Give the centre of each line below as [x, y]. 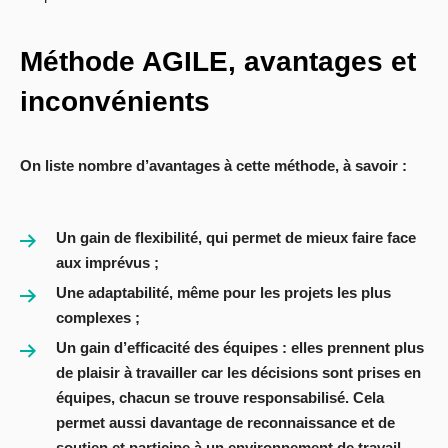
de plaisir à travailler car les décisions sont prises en [238, 373]
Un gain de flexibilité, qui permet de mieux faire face [236, 238]
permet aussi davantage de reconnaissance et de [225, 423]
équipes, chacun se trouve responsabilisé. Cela [220, 398]
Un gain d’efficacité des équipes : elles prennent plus [240, 348]
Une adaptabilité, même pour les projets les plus [223, 293]
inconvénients [115, 102]
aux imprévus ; [107, 263]
